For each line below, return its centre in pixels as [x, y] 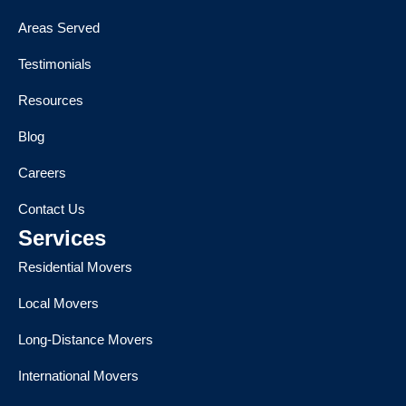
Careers [42, 173]
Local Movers [58, 304]
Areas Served [59, 28]
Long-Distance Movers [86, 340]
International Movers [78, 376]
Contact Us [52, 209]
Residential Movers [75, 267]
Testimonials [55, 64]
